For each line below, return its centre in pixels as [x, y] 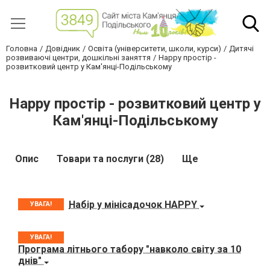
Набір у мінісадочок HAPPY [134, 204]
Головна [22, 49]
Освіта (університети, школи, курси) [155, 49]
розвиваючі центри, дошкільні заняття [78, 58]
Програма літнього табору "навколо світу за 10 [130, 250]
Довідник [63, 49]
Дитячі [241, 49]
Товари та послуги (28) [110, 159]
